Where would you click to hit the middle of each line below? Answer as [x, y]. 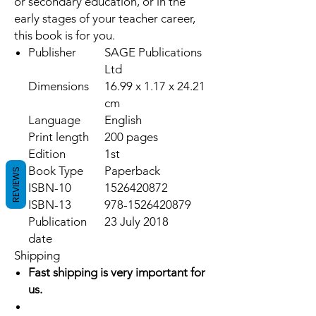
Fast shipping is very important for [117, 272]
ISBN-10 [50, 188]
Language [54, 120]
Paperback [132, 171]
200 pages [131, 137]
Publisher [52, 52]
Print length [59, 137]
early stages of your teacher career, [105, 18]
